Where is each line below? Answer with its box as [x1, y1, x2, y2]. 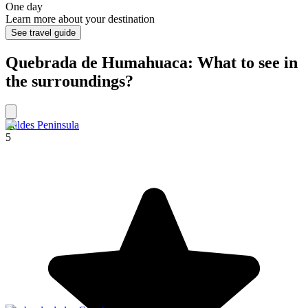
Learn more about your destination [5, 13, 155, 25]
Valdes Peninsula [5, 119, 79, 131]
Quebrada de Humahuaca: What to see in [5, 54, 298, 72]
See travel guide [11, 27, 76, 38]
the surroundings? [5, 72, 133, 91]
